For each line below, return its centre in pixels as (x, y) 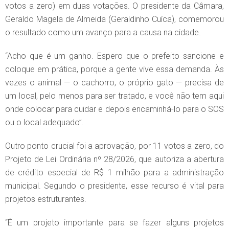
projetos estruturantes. (46, 199)
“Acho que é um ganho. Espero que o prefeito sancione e (114, 56)
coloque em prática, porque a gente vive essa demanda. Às (114, 70)
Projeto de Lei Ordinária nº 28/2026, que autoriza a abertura (114, 159)
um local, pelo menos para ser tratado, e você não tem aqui (114, 96)
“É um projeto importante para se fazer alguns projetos (114, 223)
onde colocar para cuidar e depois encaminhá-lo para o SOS (114, 109)
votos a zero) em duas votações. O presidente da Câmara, (114, 6)
